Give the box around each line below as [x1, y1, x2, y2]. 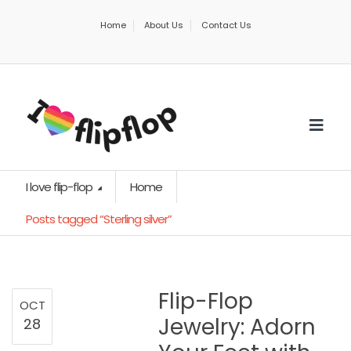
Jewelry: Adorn [157, 312, 316, 342]
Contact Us [201, 19, 251, 31]
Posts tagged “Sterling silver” [26, 211, 172, 227]
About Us [143, 19, 183, 31]
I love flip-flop [26, 179, 95, 195]
